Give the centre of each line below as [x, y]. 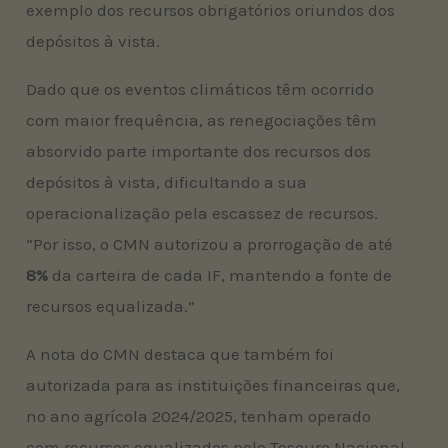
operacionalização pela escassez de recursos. [202, 212]
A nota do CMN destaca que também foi [180, 353]
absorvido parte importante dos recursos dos [199, 150]
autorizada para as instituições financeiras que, [213, 384]
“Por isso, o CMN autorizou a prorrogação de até [210, 243]
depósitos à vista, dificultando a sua [167, 181]
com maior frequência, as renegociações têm [202, 119]
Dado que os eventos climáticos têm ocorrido [200, 88]
